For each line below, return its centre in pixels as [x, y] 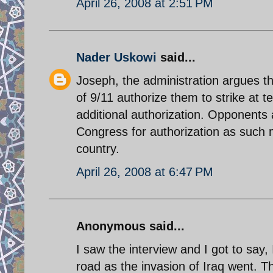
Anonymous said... [130, 226]
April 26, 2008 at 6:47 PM [145, 172]
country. [98, 148]
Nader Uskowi [116, 57]
